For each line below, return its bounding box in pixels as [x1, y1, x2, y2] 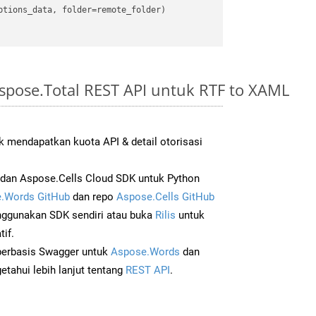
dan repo [70, 190, 116, 203]
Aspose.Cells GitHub [116, 190, 214, 203]
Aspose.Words [111, 245, 180, 258]
